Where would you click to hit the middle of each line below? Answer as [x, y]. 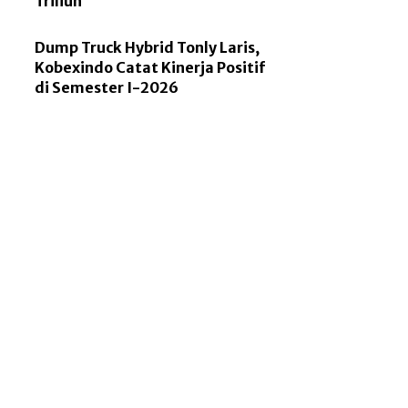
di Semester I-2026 [107, 88]
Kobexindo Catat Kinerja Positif [150, 68]
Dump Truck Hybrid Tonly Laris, [148, 48]
